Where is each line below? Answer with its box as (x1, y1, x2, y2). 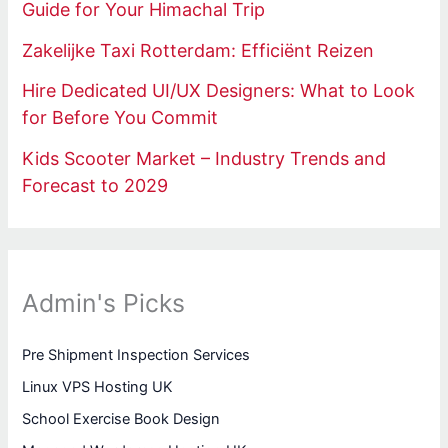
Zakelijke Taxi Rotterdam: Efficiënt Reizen (22, 39, 375, 61)
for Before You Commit (22, 107, 219, 129)
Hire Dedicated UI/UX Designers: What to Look (22, 80, 416, 102)
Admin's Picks (22, 288, 186, 319)
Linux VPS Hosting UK (22, 378, 174, 397)
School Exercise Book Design (22, 410, 221, 429)
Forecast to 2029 (22, 174, 169, 196)
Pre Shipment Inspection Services (22, 346, 251, 365)
